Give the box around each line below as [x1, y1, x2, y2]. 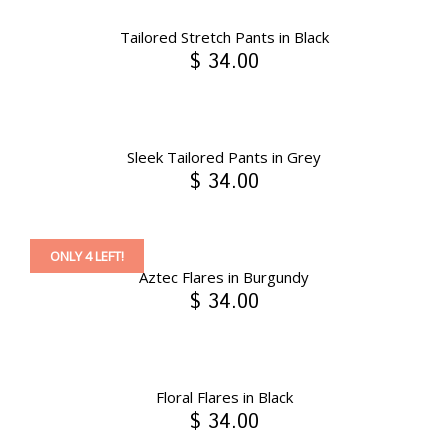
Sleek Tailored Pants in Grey [127, 147, 321, 168]
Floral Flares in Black [155, 387, 293, 408]
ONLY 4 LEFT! [50, 247, 124, 266]
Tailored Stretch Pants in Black [119, 27, 329, 48]
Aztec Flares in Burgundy [139, 267, 309, 288]
